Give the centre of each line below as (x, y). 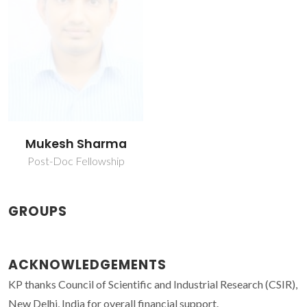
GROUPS (38, 212)
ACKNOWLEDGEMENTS (87, 265)
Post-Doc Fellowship (76, 161)
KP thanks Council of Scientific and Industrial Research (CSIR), (153, 284)
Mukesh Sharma (76, 144)
